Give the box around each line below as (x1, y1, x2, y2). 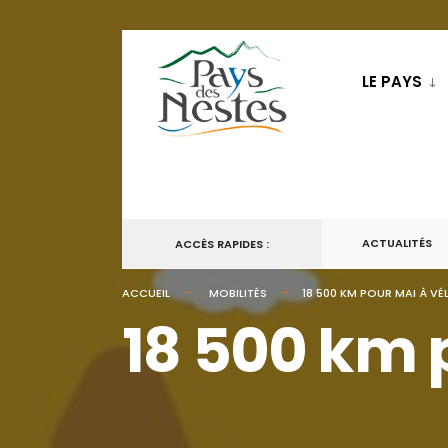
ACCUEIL (122, 285, 170, 301)
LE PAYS (362, 71, 422, 92)
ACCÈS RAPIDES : (175, 236, 269, 252)
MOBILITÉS (209, 285, 267, 301)
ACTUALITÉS (362, 235, 432, 251)
